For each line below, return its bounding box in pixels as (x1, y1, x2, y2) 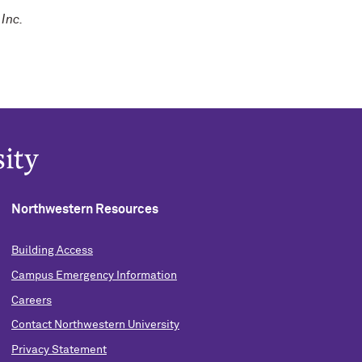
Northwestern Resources (11, 203, 158, 216)
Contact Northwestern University (11, 319, 179, 331)
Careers (11, 294, 52, 306)
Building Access (11, 245, 93, 256)
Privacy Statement (11, 344, 107, 356)
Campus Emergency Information (11, 269, 177, 281)
